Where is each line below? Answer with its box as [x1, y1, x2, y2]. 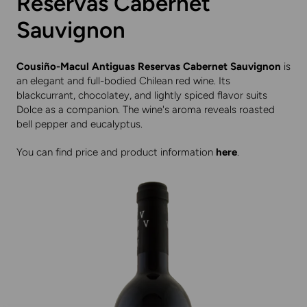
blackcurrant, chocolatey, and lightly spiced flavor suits [16, 89, 267, 102]
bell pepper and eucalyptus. [16, 118, 143, 131]
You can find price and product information [16, 146, 216, 159]
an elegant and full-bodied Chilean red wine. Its [16, 75, 230, 88]
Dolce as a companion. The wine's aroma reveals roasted [16, 103, 275, 116]
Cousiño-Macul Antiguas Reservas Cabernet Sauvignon [16, 60, 281, 73]
